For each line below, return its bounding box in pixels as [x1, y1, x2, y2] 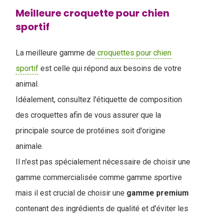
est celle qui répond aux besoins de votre [38, 63, 182, 73]
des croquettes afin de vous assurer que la [16, 110, 161, 120]
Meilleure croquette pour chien [16, 6, 169, 20]
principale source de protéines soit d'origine [16, 126, 165, 135]
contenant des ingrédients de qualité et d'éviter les [16, 203, 188, 213]
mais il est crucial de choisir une [16, 188, 125, 198]
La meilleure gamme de [16, 48, 95, 57]
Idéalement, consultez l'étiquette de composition [16, 94, 182, 104]
